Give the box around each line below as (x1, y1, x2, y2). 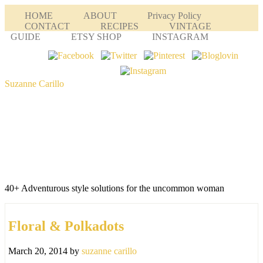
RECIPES (100, 21, 139, 31)
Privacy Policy (147, 11, 201, 21)
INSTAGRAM (152, 32, 208, 42)
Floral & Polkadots (8, 218, 124, 234)
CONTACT (25, 21, 70, 31)
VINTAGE (169, 21, 211, 31)
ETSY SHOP (71, 32, 122, 42)
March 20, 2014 (8, 245, 68, 256)
